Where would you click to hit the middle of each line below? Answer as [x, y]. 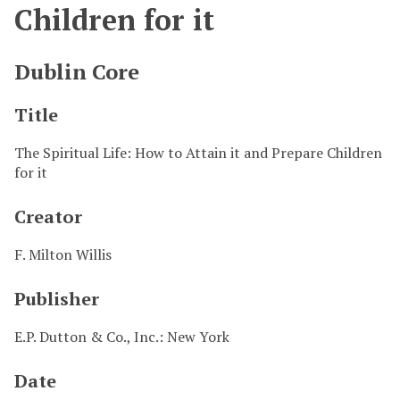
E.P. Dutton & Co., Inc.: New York [122, 336]
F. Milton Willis [63, 254]
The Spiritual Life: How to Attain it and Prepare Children [198, 152]
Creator [48, 216]
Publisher [57, 298]
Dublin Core [77, 71]
